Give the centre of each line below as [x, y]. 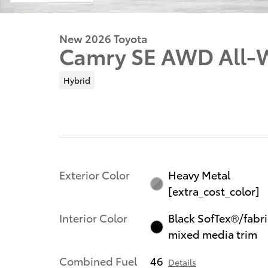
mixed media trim [213, 233]
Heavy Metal [200, 174]
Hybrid [77, 80]
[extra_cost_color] [214, 190]
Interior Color [93, 217]
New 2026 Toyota [103, 38]
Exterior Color [95, 174]
